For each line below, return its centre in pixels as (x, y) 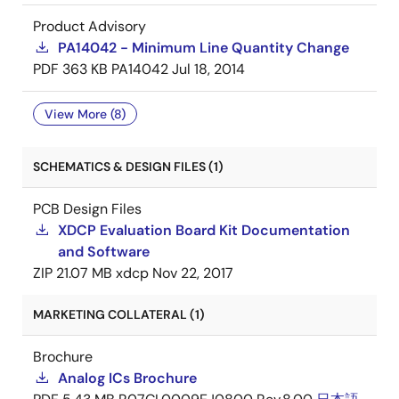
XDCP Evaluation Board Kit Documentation (204, 230)
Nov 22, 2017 (193, 273)
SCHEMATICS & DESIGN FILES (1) (128, 167)
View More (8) (85, 114)
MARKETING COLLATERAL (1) (119, 314)
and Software (104, 252)
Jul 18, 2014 (208, 69)
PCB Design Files (87, 209)
